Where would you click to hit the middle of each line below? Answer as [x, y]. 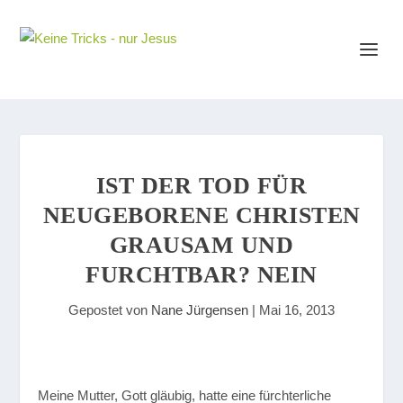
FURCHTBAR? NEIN [201, 275]
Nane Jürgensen [200, 310]
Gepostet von [110, 310]
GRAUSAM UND [201, 245]
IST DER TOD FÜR [201, 186]
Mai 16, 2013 [297, 310]
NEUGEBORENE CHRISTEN [201, 215]
